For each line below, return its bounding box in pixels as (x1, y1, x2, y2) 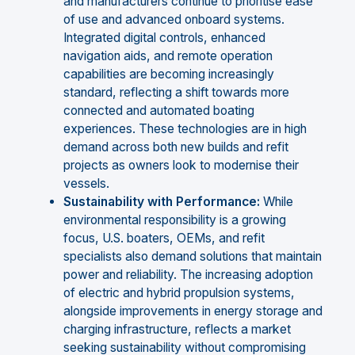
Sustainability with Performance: (63, 194, 260, 210)
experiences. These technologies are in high (63, 121, 307, 137)
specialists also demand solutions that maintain (63, 249, 322, 265)
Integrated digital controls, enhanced (63, 30, 265, 46)
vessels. (63, 176, 109, 192)
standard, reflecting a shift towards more (63, 85, 289, 101)
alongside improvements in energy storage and (63, 303, 323, 319)
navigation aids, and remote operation (63, 48, 273, 64)
